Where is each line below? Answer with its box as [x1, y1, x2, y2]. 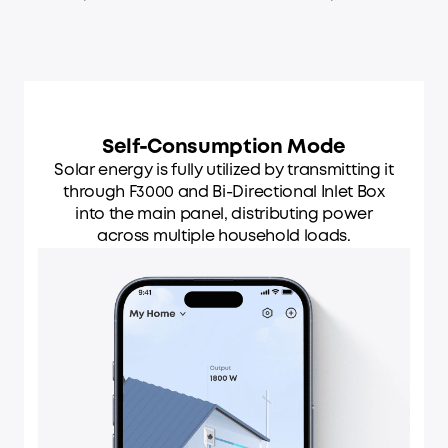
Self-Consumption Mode [101, 137, 347, 157]
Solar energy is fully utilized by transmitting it [54, 162, 394, 178]
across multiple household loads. [97, 228, 351, 244]
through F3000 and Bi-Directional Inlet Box [63, 184, 385, 200]
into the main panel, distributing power [75, 206, 373, 222]
